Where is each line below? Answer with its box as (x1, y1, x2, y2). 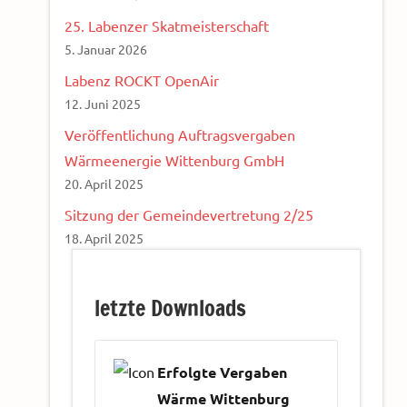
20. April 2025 (65, 175, 144, 193)
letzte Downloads (94, 293, 246, 324)
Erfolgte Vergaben (157, 362, 287, 382)
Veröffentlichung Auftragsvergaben (65, 125, 295, 144)
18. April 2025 (65, 230, 144, 247)
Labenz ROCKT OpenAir (65, 71, 219, 90)
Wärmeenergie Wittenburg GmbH (65, 151, 284, 170)
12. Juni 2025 (65, 95, 141, 113)
